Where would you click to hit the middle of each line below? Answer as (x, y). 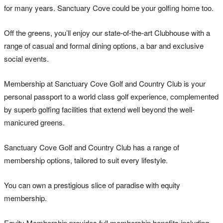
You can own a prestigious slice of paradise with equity (92, 185)
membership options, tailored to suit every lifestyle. (86, 160)
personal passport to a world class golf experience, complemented (111, 96)
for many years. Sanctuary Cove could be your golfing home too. (109, 7)
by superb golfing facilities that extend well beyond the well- (99, 109)
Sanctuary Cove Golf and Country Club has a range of (92, 147)
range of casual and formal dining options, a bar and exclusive (104, 45)
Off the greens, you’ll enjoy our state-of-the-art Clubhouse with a (107, 32)
